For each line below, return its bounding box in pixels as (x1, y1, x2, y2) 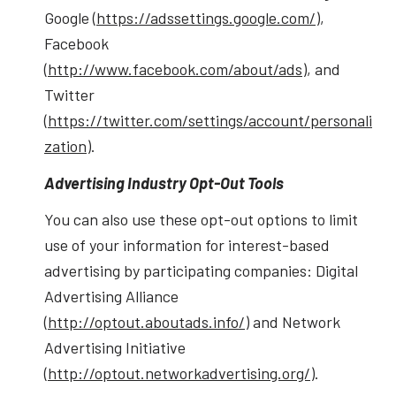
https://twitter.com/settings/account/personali (47, 110, 372, 131)
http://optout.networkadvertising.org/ (47, 363, 310, 384)
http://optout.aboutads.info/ (47, 312, 245, 332)
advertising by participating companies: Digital (43, 261, 358, 281)
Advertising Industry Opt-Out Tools (43, 172, 284, 193)
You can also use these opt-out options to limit (43, 209, 358, 230)
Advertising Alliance (43, 286, 179, 307)
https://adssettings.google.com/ (95, 8, 316, 28)
